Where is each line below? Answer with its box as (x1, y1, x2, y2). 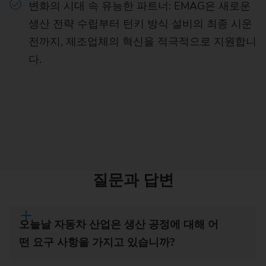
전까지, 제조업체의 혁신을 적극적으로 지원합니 (28, 34, 256, 49)
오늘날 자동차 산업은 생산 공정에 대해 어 (19, 217, 218, 232)
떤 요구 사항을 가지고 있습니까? (19, 235, 175, 250)
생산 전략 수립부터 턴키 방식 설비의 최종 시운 (28, 16, 252, 31)
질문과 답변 (92, 169, 174, 191)
